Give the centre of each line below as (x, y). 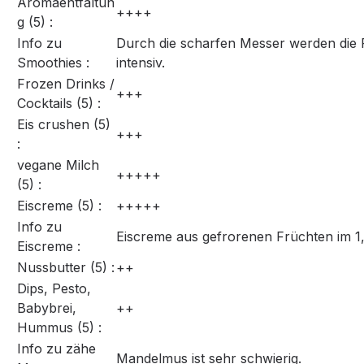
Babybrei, (47, 308)
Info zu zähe (56, 349)
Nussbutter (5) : (66, 268)
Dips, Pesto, (54, 289)
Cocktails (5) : (59, 104)
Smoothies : (53, 63)
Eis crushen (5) (64, 125)
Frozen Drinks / (66, 84)
